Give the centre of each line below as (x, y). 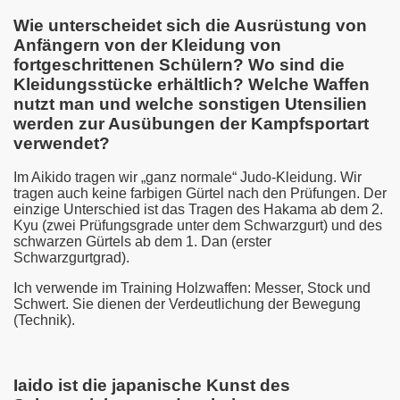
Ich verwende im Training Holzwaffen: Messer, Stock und (192, 288)
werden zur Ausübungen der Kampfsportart (191, 123)
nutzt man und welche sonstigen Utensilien (190, 104)
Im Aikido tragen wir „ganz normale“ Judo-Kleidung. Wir (187, 178)
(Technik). (44, 321)
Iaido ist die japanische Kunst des (152, 386)
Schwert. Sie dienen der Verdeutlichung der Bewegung (187, 304)
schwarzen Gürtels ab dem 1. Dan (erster (142, 242)
